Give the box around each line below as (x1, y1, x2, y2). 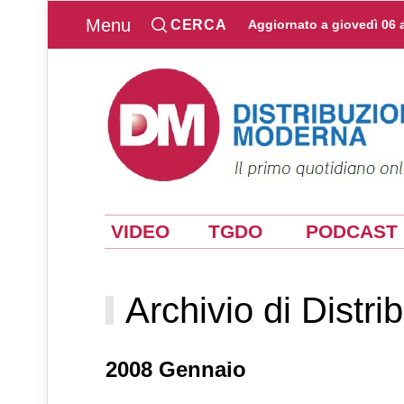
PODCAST (306, 221, 398, 243)
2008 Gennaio (106, 357, 246, 382)
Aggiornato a (248, 17, 332, 32)
